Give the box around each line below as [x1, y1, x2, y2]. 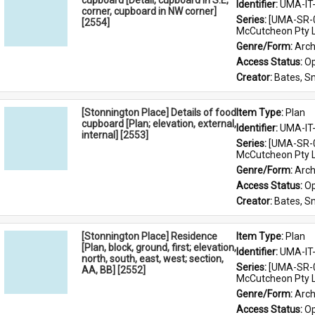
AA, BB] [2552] [82, 264, 146, 276]
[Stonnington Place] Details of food [82, 107, 236, 118]
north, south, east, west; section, [82, 253, 224, 264]
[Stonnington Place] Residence [82, 231, 217, 242]
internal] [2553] [82, 129, 148, 141]
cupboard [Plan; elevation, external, [82, 118, 236, 129]
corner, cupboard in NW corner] [82, 6, 217, 17]
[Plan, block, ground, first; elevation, [82, 242, 236, 253]
